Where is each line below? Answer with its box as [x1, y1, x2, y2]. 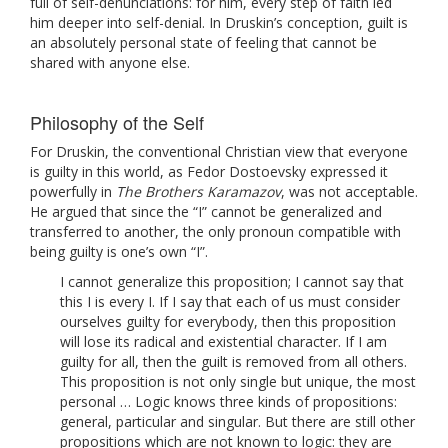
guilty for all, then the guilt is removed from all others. [60, 351, 407, 371]
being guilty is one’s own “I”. [30, 241, 208, 261]
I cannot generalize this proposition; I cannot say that [60, 271, 404, 291]
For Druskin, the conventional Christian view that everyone [30, 141, 408, 161]
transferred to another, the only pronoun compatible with [30, 221, 401, 241]
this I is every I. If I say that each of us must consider [60, 291, 400, 311]
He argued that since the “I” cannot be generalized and [30, 201, 382, 221]
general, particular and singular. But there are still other [60, 411, 415, 431]
